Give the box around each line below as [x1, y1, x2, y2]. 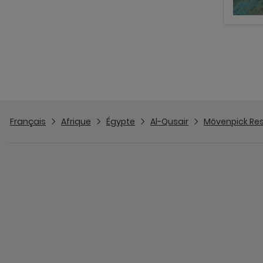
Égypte [106, 115, 135, 127]
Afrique [61, 115, 91, 127]
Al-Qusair [150, 115, 188, 127]
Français [10, 115, 46, 127]
